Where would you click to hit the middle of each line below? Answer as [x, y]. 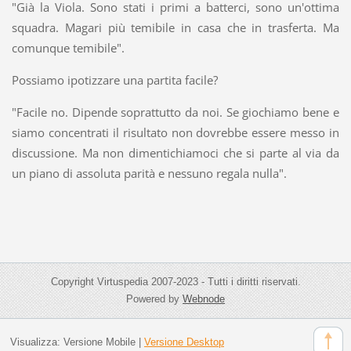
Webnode [204, 299]
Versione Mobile [99, 342]
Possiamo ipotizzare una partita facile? [114, 80]
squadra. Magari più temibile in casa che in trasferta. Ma [175, 27]
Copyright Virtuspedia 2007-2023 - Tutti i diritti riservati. [175, 281]
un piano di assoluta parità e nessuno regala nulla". [149, 173]
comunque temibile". [68, 47]
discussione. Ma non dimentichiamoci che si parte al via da [175, 152]
